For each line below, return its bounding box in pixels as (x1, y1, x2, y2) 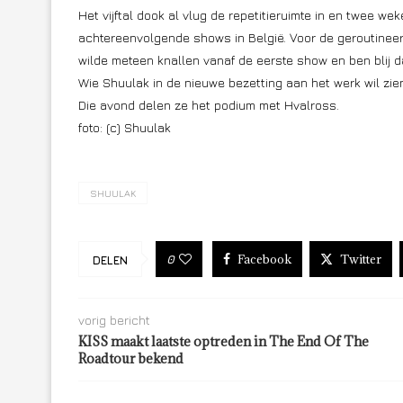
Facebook (237, 251, 291, 267)
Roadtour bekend (78, 350, 184, 367)
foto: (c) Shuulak (78, 120, 171, 135)
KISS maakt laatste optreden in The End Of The (78, 333, 369, 350)
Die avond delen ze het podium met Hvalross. (78, 97, 339, 112)
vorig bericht (78, 312, 150, 327)
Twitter (340, 251, 381, 267)
